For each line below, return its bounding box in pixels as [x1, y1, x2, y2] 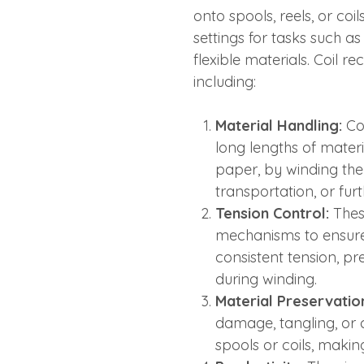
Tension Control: [214, 203, 329, 223]
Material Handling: [214, 115, 342, 135]
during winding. [214, 269, 317, 288]
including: [193, 71, 256, 91]
